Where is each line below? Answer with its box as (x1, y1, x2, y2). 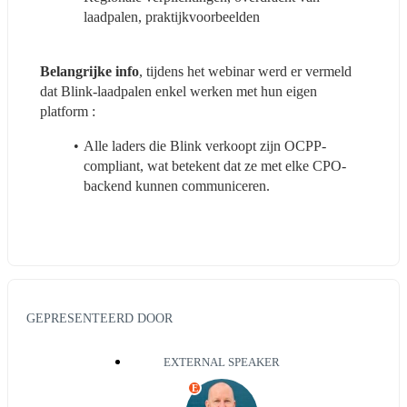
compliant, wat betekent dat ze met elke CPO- (84, 157, 346, 174)
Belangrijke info (40, 63, 139, 79)
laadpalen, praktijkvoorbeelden (84, 8, 260, 25)
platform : (40, 103, 95, 119)
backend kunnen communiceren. (84, 177, 270, 194)
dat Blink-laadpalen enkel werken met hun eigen (40, 83, 317, 99)
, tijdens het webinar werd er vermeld (139, 63, 352, 79)
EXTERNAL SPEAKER (164, 356, 280, 370)
